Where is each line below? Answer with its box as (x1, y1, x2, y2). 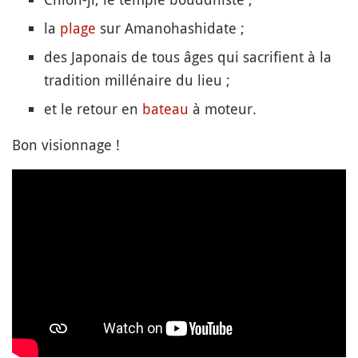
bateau (142, 98, 189, 118)
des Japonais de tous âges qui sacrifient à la (44, 46, 332, 66)
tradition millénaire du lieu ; (44, 70, 230, 89)
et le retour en (44, 98, 142, 118)
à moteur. (189, 98, 257, 118)
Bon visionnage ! (12, 134, 120, 154)
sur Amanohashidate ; (96, 18, 245, 38)
